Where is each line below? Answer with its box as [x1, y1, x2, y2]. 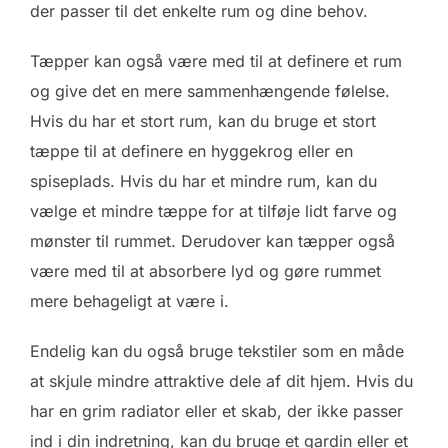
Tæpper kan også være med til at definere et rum [30, 51, 402, 72]
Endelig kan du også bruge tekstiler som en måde [30, 341, 404, 362]
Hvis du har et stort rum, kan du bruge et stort [30, 111, 376, 132]
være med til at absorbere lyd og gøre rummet [30, 261, 381, 282]
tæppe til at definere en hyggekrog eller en [30, 141, 353, 162]
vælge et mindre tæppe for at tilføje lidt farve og [30, 201, 397, 222]
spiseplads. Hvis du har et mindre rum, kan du [30, 171, 377, 192]
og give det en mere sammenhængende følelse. [30, 81, 390, 102]
